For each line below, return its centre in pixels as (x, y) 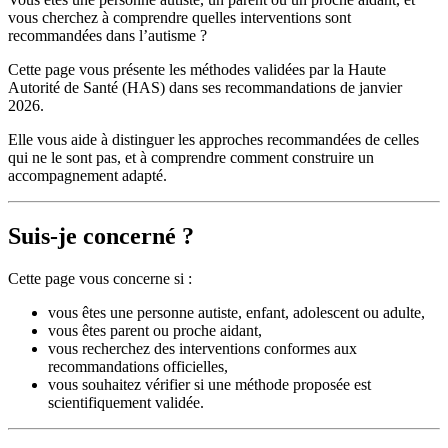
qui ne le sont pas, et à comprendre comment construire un (191, 157)
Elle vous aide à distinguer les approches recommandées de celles (213, 139)
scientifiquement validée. (126, 402)
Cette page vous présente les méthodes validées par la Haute (197, 69)
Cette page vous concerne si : (100, 278)
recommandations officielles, (138, 366)
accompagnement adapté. (87, 175)
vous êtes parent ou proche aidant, (155, 330)
